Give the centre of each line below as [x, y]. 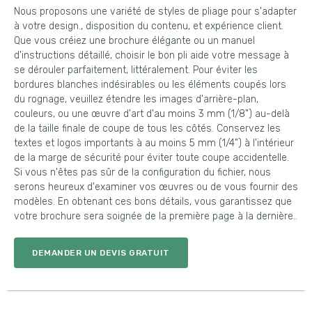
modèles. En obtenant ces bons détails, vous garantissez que [153, 202]
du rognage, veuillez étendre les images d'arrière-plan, [136, 99]
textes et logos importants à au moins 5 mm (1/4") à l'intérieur [154, 143]
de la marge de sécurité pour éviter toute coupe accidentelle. [151, 158]
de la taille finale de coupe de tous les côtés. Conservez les [147, 128]
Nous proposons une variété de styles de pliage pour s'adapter [155, 11]
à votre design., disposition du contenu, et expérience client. [149, 26]
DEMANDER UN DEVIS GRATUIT [101, 253]
